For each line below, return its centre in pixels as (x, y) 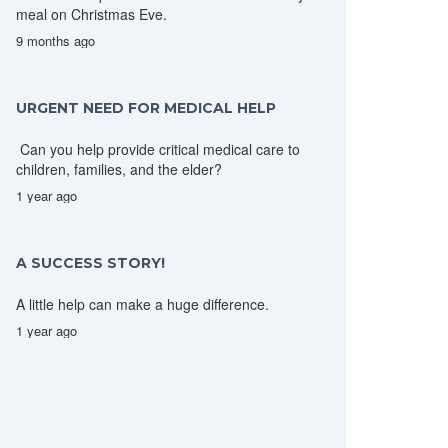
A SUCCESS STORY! (90, 263)
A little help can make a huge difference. (142, 304)
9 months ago (55, 40)
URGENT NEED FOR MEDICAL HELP (146, 108)
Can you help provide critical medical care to (158, 149)
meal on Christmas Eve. (91, 14)
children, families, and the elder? (119, 169)
